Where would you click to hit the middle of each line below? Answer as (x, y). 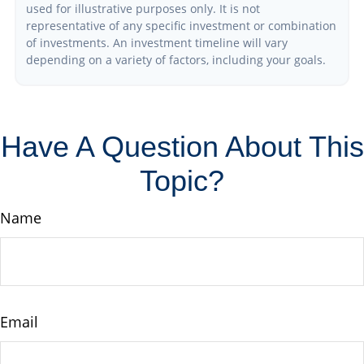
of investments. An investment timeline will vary (157, 42)
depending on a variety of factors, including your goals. (176, 59)
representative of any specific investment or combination (181, 25)
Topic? (182, 180)
